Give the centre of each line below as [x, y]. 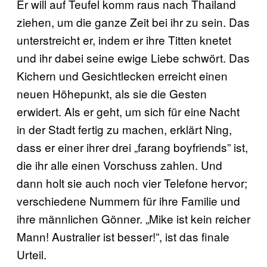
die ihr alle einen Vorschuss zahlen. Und [119, 164]
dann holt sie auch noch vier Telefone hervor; [132, 182]
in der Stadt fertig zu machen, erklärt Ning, [124, 129]
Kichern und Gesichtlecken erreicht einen [122, 75]
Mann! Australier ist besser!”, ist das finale [123, 236]
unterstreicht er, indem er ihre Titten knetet [124, 39]
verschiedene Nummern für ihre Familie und [128, 200]
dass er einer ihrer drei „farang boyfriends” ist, [132, 147]
